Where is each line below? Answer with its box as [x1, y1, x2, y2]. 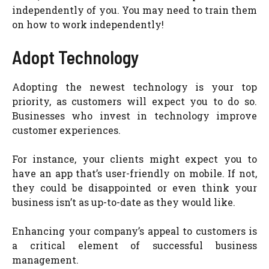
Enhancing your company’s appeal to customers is [12, 225, 257, 237]
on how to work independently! [12, 18, 164, 31]
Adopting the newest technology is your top [12, 80, 257, 93]
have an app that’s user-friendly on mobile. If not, [12, 167, 257, 180]
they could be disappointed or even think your [12, 181, 257, 194]
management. [12, 253, 79, 266]
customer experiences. [12, 124, 121, 136]
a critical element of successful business [12, 239, 257, 252]
